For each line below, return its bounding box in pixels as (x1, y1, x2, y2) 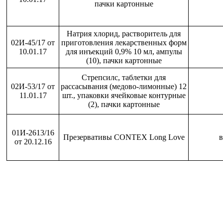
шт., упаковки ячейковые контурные (62, 91, 186, 100)
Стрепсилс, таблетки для (82, 73, 166, 82)
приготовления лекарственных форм (61, 38, 187, 47)
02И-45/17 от (11, 38, 55, 47)
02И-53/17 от (11, 82, 55, 91)
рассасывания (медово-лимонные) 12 (61, 82, 187, 91)
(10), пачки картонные (86, 56, 162, 65)
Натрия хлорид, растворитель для (67, 29, 181, 38)
